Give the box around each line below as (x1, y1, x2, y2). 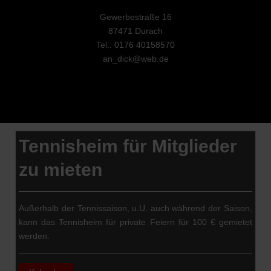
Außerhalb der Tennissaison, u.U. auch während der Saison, (19, 203, 252, 214)
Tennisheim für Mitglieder (19, 136, 238, 157)
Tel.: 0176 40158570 (96, 40, 175, 50)
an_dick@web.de (102, 54, 169, 64)
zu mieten (19, 160, 103, 180)
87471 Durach (108, 26, 163, 36)
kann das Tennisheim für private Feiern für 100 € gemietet (19, 217, 252, 227)
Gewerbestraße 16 (99, 12, 172, 22)
